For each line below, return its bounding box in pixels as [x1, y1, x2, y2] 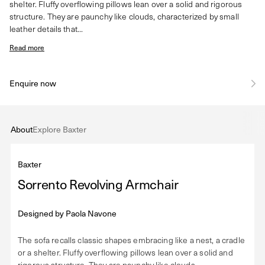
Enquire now [9, 77, 56, 89]
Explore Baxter [33, 123, 86, 135]
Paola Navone [66, 207, 117, 219]
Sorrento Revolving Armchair [18, 174, 179, 193]
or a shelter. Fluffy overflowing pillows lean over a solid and [18, 246, 233, 258]
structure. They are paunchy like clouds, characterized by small [9, 10, 239, 22]
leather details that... [9, 22, 83, 35]
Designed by [18, 207, 66, 219]
